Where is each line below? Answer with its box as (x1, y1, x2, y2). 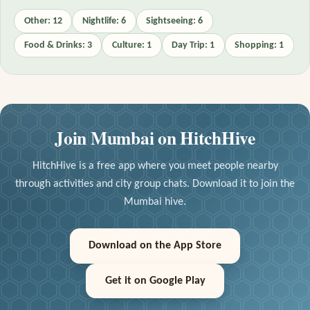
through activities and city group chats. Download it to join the (15, 178, 295, 190)
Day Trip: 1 (172, 40, 215, 50)
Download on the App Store (89, 240, 221, 252)
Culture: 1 (111, 40, 152, 50)
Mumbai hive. (124, 196, 186, 208)
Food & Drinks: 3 (24, 40, 92, 50)
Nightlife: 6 (82, 16, 126, 26)
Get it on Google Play (104, 275, 206, 286)
